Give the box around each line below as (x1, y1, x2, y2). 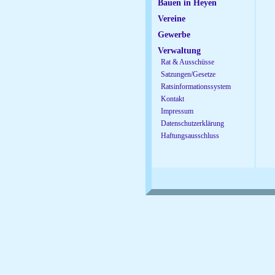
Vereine (158, 14, 185, 23)
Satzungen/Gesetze (161, 70, 215, 79)
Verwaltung (158, 46, 201, 55)
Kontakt (161, 95, 184, 103)
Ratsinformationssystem (161, 82, 231, 91)
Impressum (161, 107, 193, 115)
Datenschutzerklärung (161, 119, 224, 128)
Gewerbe (158, 30, 190, 39)
